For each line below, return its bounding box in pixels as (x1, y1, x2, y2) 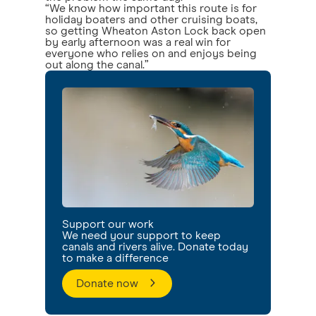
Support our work (62, 218, 154, 230)
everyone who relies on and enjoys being (45, 47, 257, 59)
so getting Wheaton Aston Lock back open (45, 25, 266, 37)
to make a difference (62, 252, 169, 264)
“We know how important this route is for (45, 2, 257, 14)
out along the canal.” (45, 59, 149, 71)
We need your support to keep (62, 229, 221, 241)
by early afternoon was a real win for (45, 36, 231, 48)
